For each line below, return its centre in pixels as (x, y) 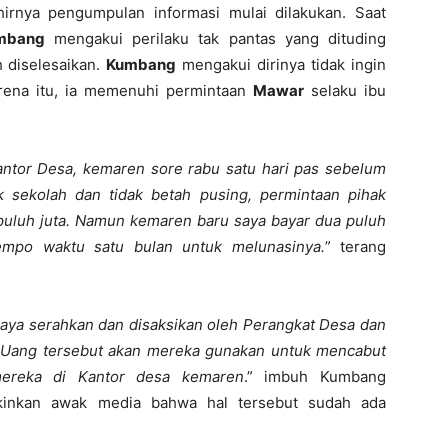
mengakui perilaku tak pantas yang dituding (215, 38)
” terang (355, 246)
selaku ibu (345, 90)
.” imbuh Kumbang (315, 376)
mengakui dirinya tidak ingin (281, 64)
